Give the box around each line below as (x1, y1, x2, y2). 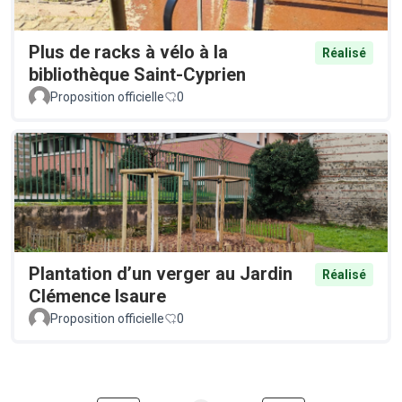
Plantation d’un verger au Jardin (29, 262, 293, 284)
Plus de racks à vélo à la (29, 40, 228, 63)
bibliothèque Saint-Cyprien (29, 63, 246, 85)
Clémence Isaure (29, 284, 166, 307)
